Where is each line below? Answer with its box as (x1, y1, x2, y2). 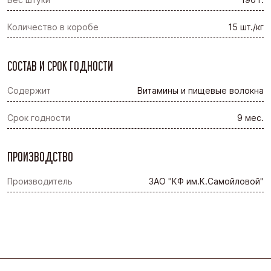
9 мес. (237, 112, 264, 123)
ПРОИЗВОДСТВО (7, 148, 73, 164)
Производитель (7, 175, 73, 186)
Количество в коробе (7, 21, 99, 32)
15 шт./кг (228, 21, 264, 32)
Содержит (7, 85, 51, 96)
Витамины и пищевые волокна (137, 85, 264, 96)
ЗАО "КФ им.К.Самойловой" (149, 175, 264, 186)
